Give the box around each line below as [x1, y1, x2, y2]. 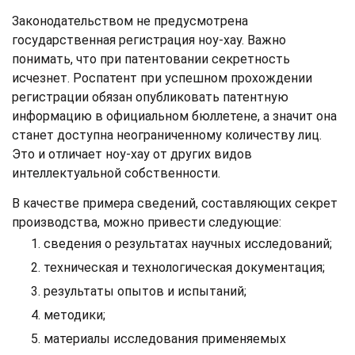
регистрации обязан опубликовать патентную [12, 89, 288, 105]
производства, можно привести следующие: [12, 214, 281, 230]
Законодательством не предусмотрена [12, 13, 248, 29]
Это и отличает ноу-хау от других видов [12, 146, 252, 162]
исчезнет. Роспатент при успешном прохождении [12, 70, 312, 86]
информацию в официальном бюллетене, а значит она [12, 108, 337, 124]
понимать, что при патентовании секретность [12, 51, 290, 67]
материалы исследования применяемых [44, 330, 286, 346]
